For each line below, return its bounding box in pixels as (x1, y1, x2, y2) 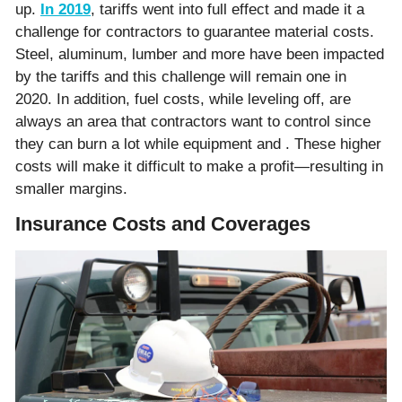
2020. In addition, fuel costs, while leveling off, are (15, 90, 351, 108)
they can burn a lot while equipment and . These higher (15, 135, 381, 153)
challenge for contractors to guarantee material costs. (15, 22, 374, 40)
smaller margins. (15, 179, 127, 197)
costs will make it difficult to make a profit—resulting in (15, 157, 383, 175)
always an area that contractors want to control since (15, 112, 371, 130)
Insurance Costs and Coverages (15, 212, 310, 235)
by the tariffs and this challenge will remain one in (15, 67, 346, 85)
